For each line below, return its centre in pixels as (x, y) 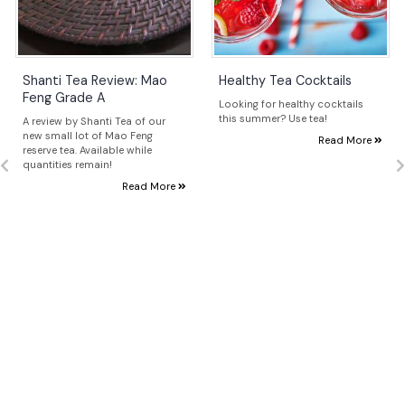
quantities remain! (67, 164)
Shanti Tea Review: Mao (95, 80)
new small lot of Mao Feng (88, 135)
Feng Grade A (64, 97)
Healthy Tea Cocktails (285, 80)
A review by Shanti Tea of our (94, 121)
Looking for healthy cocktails (291, 104)
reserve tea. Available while (87, 150)
